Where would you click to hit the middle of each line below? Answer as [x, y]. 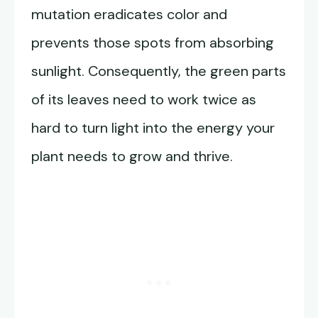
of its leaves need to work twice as [144, 99]
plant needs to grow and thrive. [132, 156]
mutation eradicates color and [129, 14]
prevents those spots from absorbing [153, 43]
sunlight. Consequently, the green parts [159, 71]
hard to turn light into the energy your [153, 128]
